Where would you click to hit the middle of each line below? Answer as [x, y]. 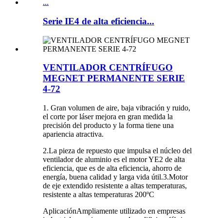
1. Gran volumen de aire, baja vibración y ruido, [117, 108]
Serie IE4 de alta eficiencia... [99, 21]
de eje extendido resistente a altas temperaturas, [115, 185]
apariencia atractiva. [73, 134]
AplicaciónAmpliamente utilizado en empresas [114, 211]
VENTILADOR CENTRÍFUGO [108, 68]
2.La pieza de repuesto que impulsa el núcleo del [117, 150]
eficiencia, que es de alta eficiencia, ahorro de [112, 168]
